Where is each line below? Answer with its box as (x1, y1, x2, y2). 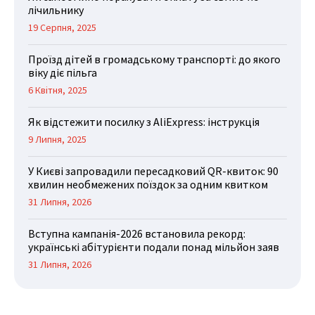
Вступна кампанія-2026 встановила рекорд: (28, 226, 245, 240)
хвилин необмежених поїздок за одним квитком (28, 176, 268, 191)
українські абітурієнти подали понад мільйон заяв (28, 239, 279, 254)
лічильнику (28, 2, 84, 17)
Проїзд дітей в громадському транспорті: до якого (28, 51, 281, 66)
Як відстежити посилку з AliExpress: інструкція (28, 114, 259, 129)
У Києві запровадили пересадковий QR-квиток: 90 (28, 163, 278, 178)
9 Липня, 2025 (28, 132, 86, 146)
